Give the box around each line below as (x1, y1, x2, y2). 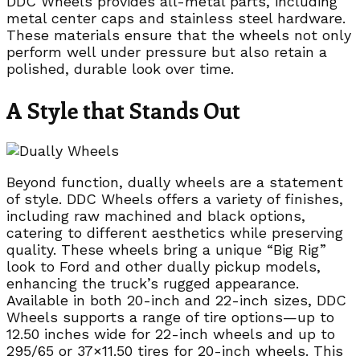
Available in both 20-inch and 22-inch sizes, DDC (6, 292, 346, 309)
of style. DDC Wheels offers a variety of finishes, (6, 190, 343, 208)
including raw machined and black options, (6, 207, 305, 225)
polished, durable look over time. (6, 60, 234, 78)
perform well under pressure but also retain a (6, 43, 327, 61)
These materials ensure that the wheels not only (6, 27, 351, 44)
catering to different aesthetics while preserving (6, 224, 343, 242)
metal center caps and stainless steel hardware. (6, 10, 346, 27)
